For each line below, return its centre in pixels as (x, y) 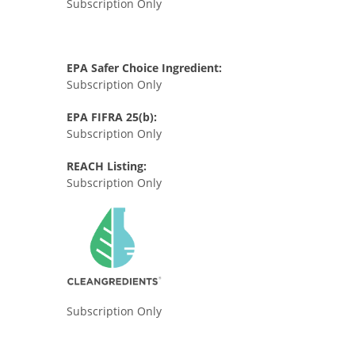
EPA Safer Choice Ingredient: (144, 68)
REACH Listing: (107, 166)
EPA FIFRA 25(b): (112, 117)
